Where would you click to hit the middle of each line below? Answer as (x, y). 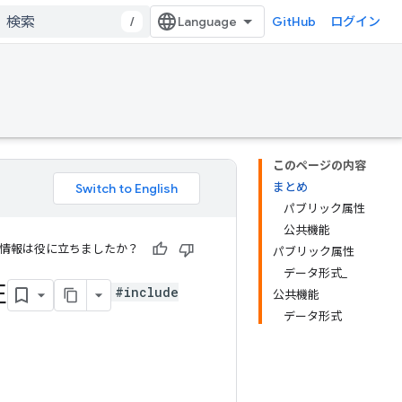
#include (147, 292)
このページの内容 (319, 166)
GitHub (294, 22)
